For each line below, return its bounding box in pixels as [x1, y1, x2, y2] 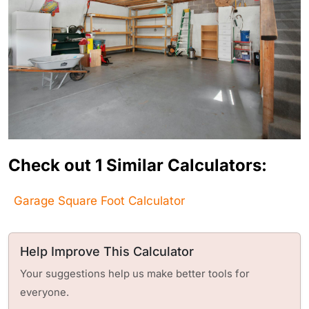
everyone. [20, 286, 69, 299]
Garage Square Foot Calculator [14, 194, 185, 208]
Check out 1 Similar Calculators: [8, 155, 267, 176]
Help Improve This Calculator [20, 244, 194, 259]
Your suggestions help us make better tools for [20, 268, 250, 281]
